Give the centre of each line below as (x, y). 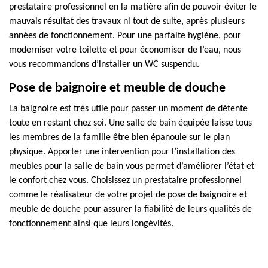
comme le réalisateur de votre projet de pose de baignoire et (128, 195)
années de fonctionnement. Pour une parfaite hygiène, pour (125, 36)
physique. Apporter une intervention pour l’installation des (122, 152)
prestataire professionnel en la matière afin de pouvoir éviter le (133, 7)
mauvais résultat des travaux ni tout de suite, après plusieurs (127, 22)
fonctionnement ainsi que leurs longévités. (91, 224)
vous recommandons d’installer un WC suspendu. (104, 65)
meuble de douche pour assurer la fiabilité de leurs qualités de (130, 209)
